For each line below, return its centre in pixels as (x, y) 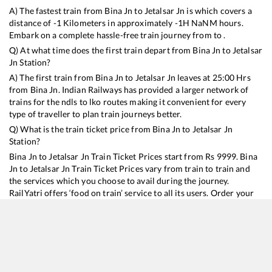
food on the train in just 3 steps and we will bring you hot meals (130, 205)
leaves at (194, 77)
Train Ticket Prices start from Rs (153, 156)
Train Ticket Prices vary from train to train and (160, 168)
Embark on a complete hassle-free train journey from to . (117, 35)
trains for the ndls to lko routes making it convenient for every (128, 101)
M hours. (226, 22)
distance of (31, 22)
